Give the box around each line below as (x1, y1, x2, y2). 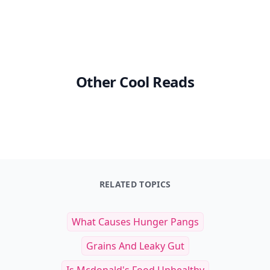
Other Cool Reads (75, 72, 195, 92)
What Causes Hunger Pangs (71, 215, 199, 228)
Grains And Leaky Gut (86, 239, 184, 253)
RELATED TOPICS (99, 178, 171, 190)
